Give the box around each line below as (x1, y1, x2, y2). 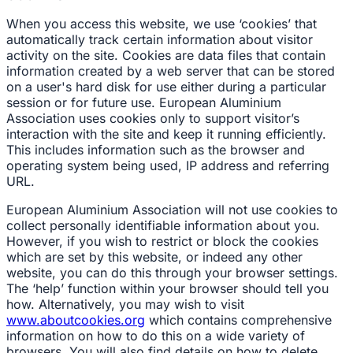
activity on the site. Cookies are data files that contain (6, 47, 325, 63)
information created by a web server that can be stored (6, 63, 335, 79)
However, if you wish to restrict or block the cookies (6, 233, 318, 249)
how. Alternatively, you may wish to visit (6, 296, 244, 312)
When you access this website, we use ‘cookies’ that (6, 16, 317, 32)
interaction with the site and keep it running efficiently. (6, 126, 326, 142)
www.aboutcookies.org (6, 312, 145, 328)
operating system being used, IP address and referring (6, 158, 329, 173)
